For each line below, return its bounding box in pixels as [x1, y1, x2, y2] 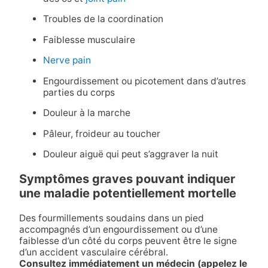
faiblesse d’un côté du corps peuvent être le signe [19, 235, 237, 247]
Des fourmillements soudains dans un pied [19, 212, 204, 224]
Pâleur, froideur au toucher [42, 127, 160, 139]
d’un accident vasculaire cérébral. [19, 246, 168, 258]
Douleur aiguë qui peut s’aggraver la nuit [42, 148, 218, 160]
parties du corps [42, 86, 115, 98]
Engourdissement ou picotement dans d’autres [42, 75, 246, 87]
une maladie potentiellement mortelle [19, 186, 236, 201]
